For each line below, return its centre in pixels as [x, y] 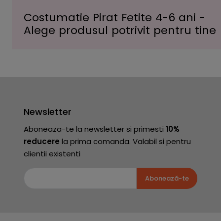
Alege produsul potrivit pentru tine [120, 30]
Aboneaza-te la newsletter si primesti [95, 129]
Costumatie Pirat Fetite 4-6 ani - [114, 18]
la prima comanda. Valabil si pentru [125, 141]
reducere [42, 141]
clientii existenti [52, 154]
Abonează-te [167, 178]
